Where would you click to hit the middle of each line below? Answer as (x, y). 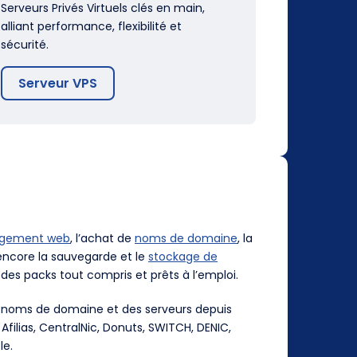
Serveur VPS (58, 83)
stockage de (183, 256)
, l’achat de (102, 238)
